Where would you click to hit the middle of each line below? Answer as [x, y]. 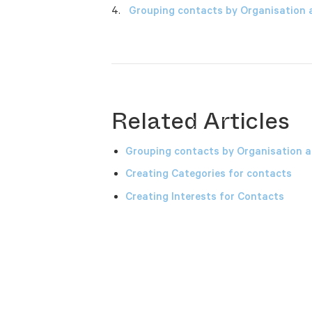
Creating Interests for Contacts [205, 196]
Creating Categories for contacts [209, 173]
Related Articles [201, 120]
